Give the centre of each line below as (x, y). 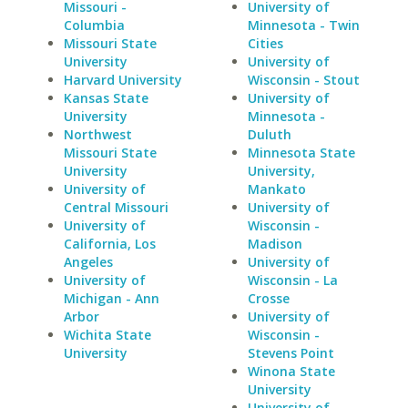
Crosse (268, 298)
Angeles (88, 262)
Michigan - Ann (112, 298)
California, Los (110, 244)
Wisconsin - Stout (303, 80)
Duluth (269, 134)
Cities (265, 43)
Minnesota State (301, 153)
